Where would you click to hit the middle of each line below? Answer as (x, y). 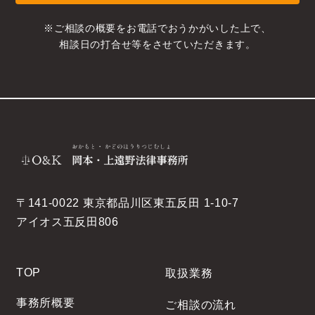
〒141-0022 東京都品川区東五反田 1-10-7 (127, 203)
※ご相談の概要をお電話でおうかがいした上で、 (157, 28)
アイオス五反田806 (67, 222)
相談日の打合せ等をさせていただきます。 (157, 45)
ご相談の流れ (201, 305)
